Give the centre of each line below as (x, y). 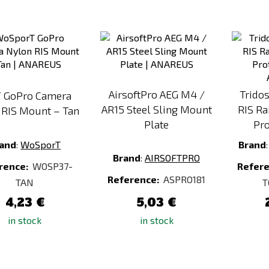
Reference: (134, 179)
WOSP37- (53, 166)
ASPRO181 (185, 179)
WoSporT (41, 144)
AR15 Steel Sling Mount (156, 109)
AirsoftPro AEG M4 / (156, 94)
